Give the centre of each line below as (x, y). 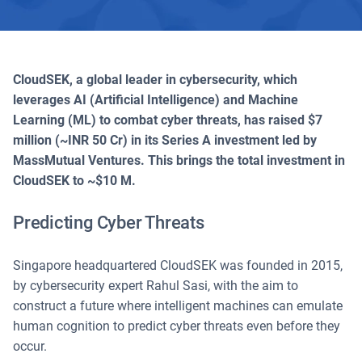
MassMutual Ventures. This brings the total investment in (179, 160)
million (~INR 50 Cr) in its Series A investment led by (165, 140)
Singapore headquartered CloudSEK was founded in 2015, (178, 265)
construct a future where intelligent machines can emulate (178, 305)
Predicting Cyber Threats (109, 222)
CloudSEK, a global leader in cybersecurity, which (155, 79)
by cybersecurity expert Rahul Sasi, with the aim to (156, 285)
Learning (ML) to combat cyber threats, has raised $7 (168, 120)
